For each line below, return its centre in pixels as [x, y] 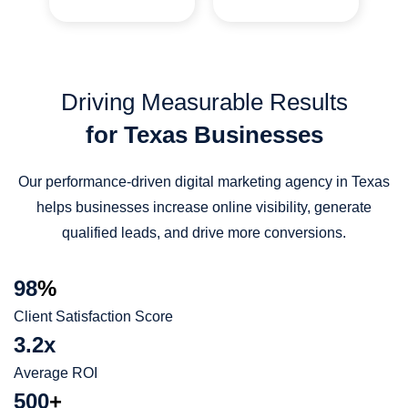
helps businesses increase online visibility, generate [204, 208]
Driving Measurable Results [204, 102]
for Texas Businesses [204, 135]
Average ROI [56, 373]
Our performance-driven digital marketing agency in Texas [204, 182]
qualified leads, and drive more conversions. [204, 233]
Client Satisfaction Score [93, 317]
